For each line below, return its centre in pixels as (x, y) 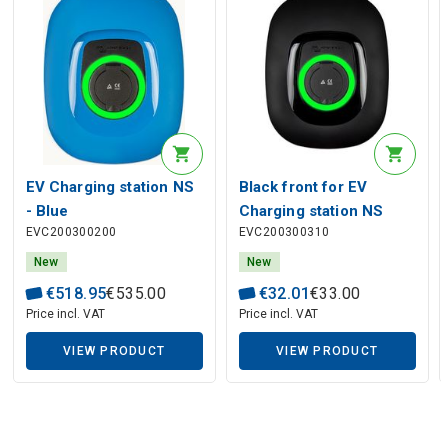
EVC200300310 (284, 232)
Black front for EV (303, 186)
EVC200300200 (71, 232)
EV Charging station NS (109, 186)
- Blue (47, 210)
